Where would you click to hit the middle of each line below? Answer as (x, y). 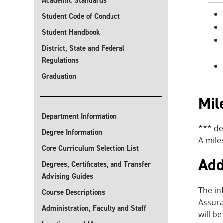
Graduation (59, 76)
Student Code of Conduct (81, 16)
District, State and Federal (83, 48)
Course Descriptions (73, 192)
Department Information (79, 116)
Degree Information (72, 132)
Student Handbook (71, 32)
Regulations (60, 60)
